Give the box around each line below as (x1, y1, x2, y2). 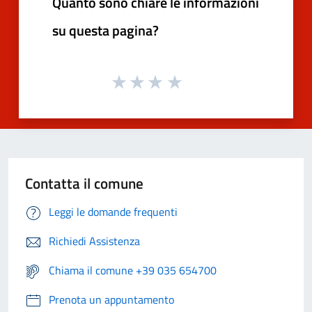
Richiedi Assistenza (49, 233, 140, 250)
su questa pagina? (52, 19, 159, 41)
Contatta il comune (25, 172, 143, 195)
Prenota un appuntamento (49, 291, 174, 309)
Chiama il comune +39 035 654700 (49, 262, 217, 279)
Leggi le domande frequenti (49, 203, 178, 221)
